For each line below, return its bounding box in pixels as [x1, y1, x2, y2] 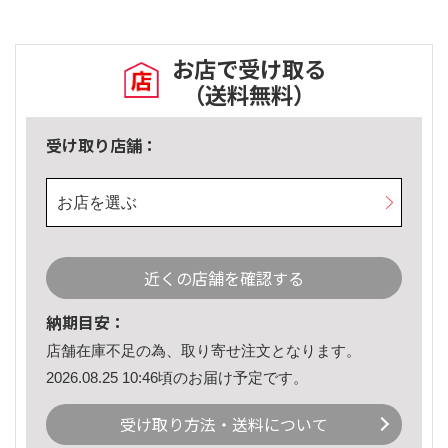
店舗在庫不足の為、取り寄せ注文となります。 [46, 342, 361, 360]
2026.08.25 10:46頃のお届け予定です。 [46, 368, 308, 386]
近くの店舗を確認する [144, 266, 304, 291]
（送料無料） [183, 78, 315, 111]
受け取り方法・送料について [120, 412, 328, 437]
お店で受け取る [172, 52, 326, 85]
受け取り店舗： [46, 133, 158, 158]
